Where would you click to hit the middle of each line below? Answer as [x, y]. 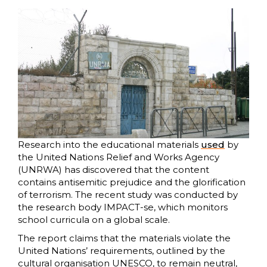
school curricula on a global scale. [94, 220]
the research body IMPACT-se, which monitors [123, 207]
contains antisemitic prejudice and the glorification [132, 182]
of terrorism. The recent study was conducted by [128, 195]
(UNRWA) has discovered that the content [114, 170]
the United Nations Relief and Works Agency [119, 157]
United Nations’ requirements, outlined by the [122, 251]
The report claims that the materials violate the [124, 238]
